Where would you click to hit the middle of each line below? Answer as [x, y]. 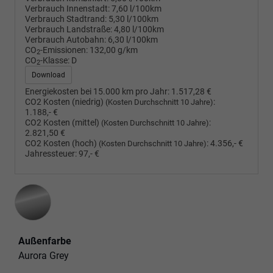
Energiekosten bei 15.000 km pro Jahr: [97, 91]
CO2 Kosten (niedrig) [65, 102]
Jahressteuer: [51, 154]
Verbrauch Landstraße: [69, 29]
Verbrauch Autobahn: [66, 40]
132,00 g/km [114, 50]
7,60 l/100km [136, 9]
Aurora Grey [44, 255]
